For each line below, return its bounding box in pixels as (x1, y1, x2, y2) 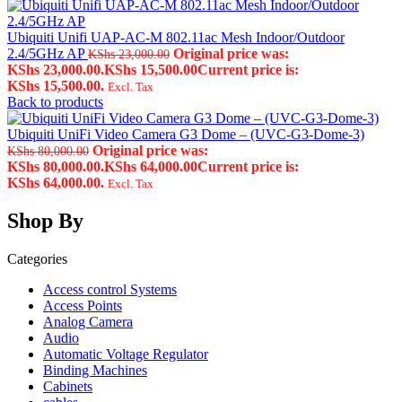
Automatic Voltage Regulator (43, 345, 208, 362)
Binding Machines (43, 362, 147, 378)
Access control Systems (43, 281, 177, 297)
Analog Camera (43, 313, 133, 329)
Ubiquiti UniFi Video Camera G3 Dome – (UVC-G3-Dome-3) (7, 127, 364, 142)
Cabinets (43, 378, 92, 394)
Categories (7, 250, 67, 267)
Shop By (7, 208, 83, 232)
